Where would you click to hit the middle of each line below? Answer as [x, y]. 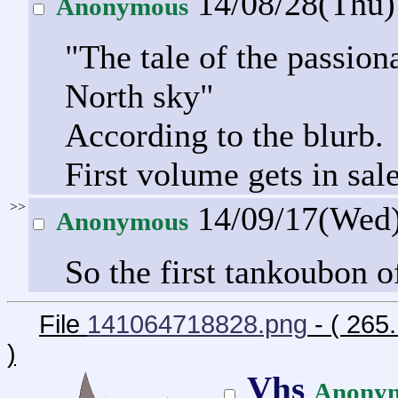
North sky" [139, 96]
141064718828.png [197, 324]
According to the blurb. [224, 135]
